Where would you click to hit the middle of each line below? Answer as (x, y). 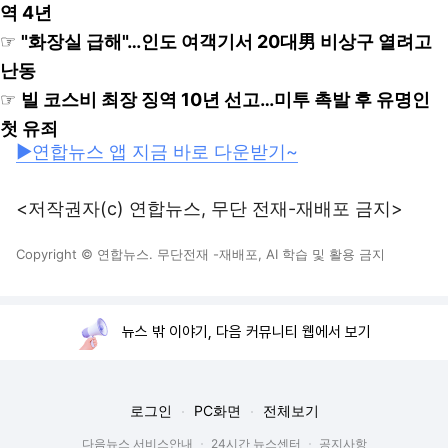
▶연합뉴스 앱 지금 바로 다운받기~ (157, 151)
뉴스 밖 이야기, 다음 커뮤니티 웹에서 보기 (246, 332)
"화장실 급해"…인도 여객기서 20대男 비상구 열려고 (226, 41)
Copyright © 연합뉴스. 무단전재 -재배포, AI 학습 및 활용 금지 (200, 254)
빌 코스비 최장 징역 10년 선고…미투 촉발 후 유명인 (225, 99)
